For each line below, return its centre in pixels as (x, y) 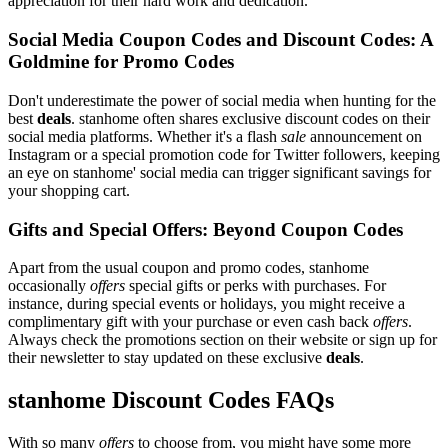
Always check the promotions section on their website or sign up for (222, 340)
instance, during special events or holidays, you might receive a (206, 304)
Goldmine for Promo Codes (121, 62)
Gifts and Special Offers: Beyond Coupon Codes (205, 229)
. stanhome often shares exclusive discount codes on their (250, 118)
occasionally (49, 286)
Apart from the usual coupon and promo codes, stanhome (188, 268)
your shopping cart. (69, 190)
